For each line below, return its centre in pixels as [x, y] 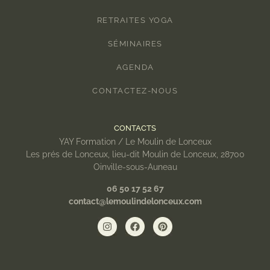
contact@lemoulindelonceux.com [135, 202]
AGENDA [135, 67]
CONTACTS [135, 128]
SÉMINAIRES [135, 44]
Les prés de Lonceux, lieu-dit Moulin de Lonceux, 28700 [135, 155]
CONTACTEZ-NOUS [135, 91]
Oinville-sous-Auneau [135, 167]
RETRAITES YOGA [135, 20]
